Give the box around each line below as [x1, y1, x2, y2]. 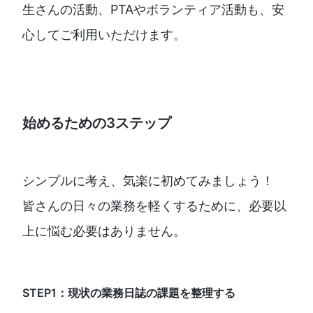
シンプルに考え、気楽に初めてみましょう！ [22, 173, 274, 189]
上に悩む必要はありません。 [22, 224, 186, 239]
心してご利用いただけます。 [22, 27, 186, 43]
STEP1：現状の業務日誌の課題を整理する [22, 286, 235, 300]
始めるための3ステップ [22, 115, 171, 132]
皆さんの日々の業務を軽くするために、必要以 [22, 198, 286, 214]
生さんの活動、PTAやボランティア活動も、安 [22, 2, 284, 17]
